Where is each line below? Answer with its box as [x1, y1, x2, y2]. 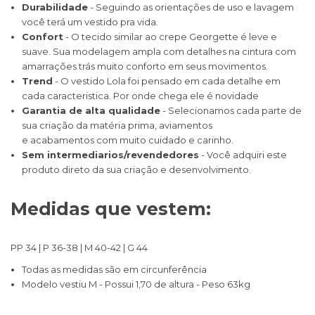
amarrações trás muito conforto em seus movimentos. [22, 60, 268, 72]
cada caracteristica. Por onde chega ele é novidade [22, 90, 259, 102]
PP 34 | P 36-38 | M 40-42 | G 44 [11, 242, 148, 254]
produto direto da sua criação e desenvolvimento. [22, 164, 251, 176]
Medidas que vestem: [11, 198, 211, 220]
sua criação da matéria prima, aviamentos [22, 120, 212, 131]
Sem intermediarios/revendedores [22, 149, 199, 161]
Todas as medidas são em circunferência [22, 264, 207, 276]
